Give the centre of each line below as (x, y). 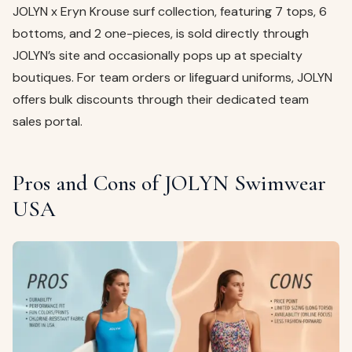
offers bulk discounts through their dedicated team (161, 99)
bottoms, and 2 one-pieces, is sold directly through (161, 33)
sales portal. (48, 121)
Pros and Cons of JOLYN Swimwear (169, 183)
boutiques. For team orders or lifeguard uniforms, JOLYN (172, 77)
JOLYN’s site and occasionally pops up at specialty (158, 55)
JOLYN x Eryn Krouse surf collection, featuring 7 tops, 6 (170, 11)
